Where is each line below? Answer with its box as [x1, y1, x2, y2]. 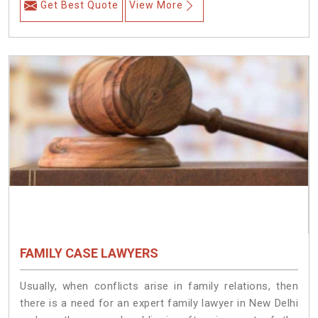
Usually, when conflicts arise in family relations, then [20, 279, 298, 292]
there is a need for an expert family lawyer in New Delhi [20, 296, 298, 309]
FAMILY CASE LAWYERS [20, 246, 158, 261]
